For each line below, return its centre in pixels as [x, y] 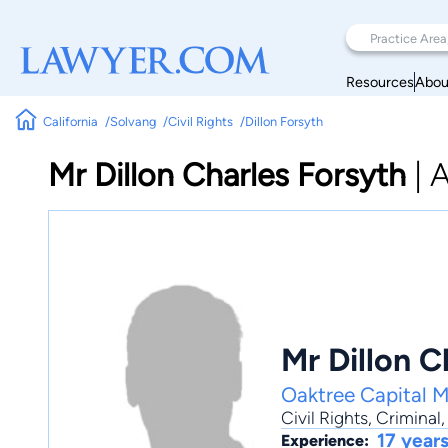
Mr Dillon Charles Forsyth [227, 175]
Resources [380, 81]
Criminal [408, 418]
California [71, 121]
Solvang [133, 121]
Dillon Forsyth [283, 121]
